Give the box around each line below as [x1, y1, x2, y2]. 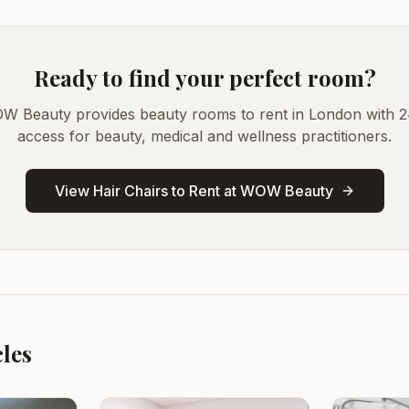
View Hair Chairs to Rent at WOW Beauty [54, 182, 333, 200]
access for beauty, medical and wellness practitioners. [17, 127, 392, 145]
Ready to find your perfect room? [33, 63, 376, 92]
